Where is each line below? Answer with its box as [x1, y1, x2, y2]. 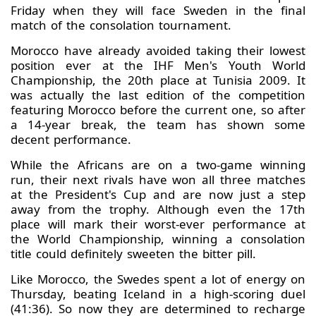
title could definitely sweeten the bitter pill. [11, 245, 256, 262]
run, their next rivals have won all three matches [11, 171, 305, 188]
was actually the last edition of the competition [11, 87, 305, 104]
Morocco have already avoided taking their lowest [11, 42, 305, 59]
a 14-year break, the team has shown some [11, 116, 305, 133]
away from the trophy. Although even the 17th [11, 201, 305, 218]
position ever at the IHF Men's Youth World [11, 57, 305, 74]
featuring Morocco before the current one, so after [11, 102, 305, 119]
